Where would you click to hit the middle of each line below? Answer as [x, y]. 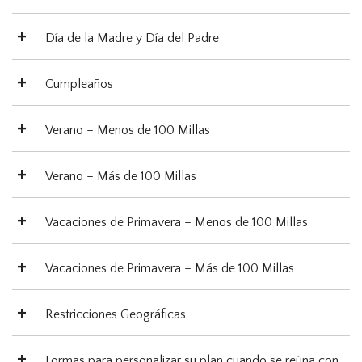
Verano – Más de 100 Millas [121, 177]
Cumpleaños [79, 84]
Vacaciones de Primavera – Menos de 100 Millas [177, 223]
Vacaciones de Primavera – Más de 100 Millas [170, 269]
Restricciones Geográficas [116, 315]
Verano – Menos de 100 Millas [128, 130]
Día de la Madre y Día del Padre [132, 38]
